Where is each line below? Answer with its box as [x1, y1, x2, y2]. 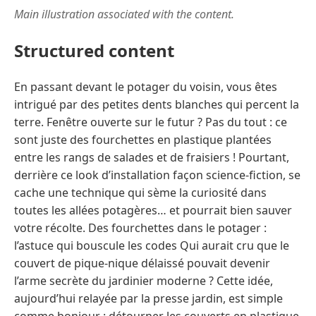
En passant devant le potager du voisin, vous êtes [14, 78, 277, 95]
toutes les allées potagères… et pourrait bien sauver [14, 202, 292, 218]
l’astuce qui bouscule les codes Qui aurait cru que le [14, 237, 289, 253]
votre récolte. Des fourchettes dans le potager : [14, 219, 267, 236]
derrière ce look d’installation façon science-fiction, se [14, 166, 300, 183]
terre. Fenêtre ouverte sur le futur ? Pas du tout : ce [14, 114, 287, 130]
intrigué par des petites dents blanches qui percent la [14, 96, 299, 112]
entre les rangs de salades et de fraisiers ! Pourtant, [14, 149, 289, 165]
